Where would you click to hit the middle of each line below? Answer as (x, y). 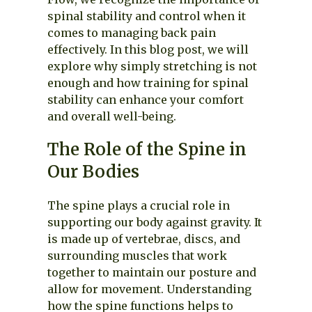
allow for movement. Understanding (149, 289)
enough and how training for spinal (148, 83)
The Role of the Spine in (147, 149)
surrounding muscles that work (137, 256)
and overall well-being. (112, 116)
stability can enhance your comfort (146, 100)
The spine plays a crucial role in (139, 205)
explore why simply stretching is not (152, 66)
